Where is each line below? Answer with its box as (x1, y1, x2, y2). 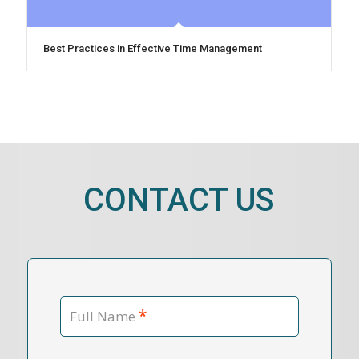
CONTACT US (83, 180, 276, 219)
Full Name (69, 306, 135, 325)
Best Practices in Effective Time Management (42, 42, 262, 54)
